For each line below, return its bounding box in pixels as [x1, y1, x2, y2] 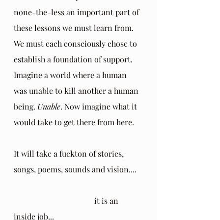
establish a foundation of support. [14, 54, 135, 64]
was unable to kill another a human [14, 85, 140, 96]
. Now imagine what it [60, 101, 139, 111]
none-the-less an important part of [14, 6, 141, 17]
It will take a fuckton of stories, [14, 148, 126, 159]
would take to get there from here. [14, 116, 136, 127]
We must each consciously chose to [14, 38, 139, 49]
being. [14, 101, 37, 111]
